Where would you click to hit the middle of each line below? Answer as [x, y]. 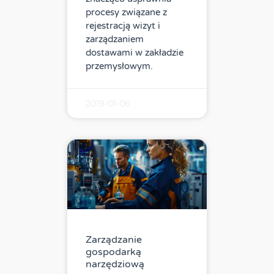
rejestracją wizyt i [123, 26]
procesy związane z [126, 13]
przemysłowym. [119, 66]
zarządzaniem [115, 39]
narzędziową [115, 265]
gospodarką [113, 252]
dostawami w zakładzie [135, 53]
